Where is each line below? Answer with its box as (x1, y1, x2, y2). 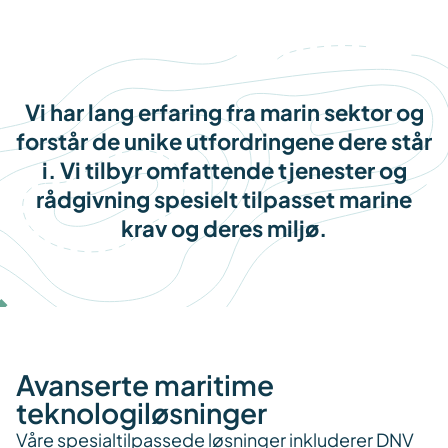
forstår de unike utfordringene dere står (16, 126, 432, 155)
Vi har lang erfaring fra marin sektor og (24, 97, 424, 126)
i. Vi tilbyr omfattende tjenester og (41, 155, 407, 184)
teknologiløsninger (16, 394, 267, 430)
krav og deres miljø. (121, 213, 327, 242)
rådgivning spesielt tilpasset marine (36, 184, 412, 213)
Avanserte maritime (16, 366, 274, 402)
